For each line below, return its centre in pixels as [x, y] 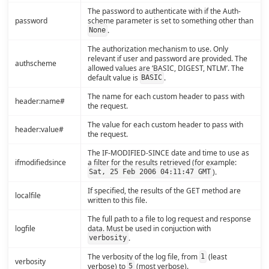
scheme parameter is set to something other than [170, 20]
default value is [113, 77]
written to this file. [117, 200]
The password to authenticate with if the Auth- [164, 11]
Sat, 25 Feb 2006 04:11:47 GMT [150, 172]
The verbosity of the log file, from [143, 256]
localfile [28, 195]
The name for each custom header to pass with [166, 96]
